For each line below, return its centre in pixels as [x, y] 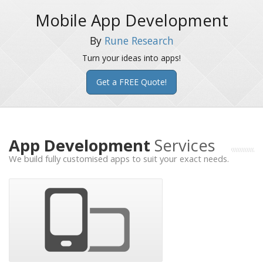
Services [185, 145]
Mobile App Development [131, 20]
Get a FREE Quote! [131, 82]
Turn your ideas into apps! [131, 58]
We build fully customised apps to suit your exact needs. [119, 158]
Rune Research [139, 40]
